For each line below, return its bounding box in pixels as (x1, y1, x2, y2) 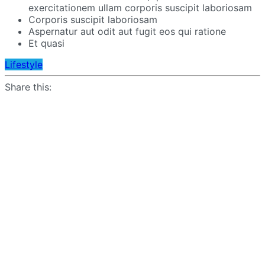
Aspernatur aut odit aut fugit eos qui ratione (28, 25, 226, 37)
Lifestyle (5, 58, 43, 70)
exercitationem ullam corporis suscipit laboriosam (28, 1, 252, 14)
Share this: (5, 80, 51, 93)
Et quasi (28, 37, 64, 49)
